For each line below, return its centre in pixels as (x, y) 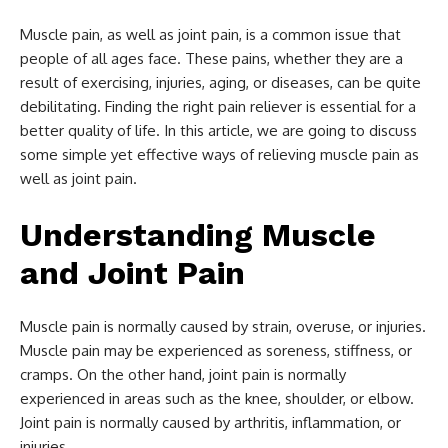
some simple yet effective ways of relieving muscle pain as (219, 154)
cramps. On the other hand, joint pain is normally (183, 374)
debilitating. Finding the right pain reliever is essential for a (218, 106)
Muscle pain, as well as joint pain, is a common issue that (210, 34)
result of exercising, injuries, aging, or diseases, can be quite (220, 82)
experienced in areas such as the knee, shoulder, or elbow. (217, 398)
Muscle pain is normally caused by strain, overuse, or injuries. (223, 326)
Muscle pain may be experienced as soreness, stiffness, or (216, 350)
